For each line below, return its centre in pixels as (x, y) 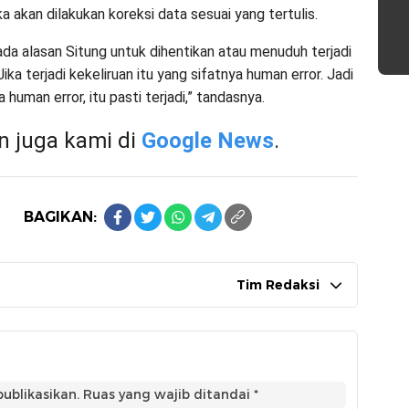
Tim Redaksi (278, 285)
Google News (208, 141)
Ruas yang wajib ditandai (168, 394)
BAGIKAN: (60, 217)
